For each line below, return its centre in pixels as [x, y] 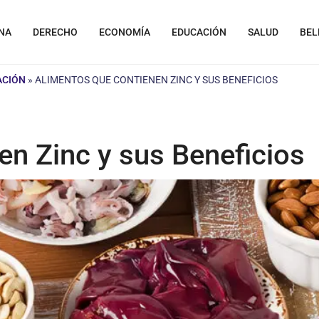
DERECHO [55, 32]
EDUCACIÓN [199, 32]
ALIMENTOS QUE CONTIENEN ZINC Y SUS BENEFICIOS [156, 80]
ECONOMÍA [125, 32]
